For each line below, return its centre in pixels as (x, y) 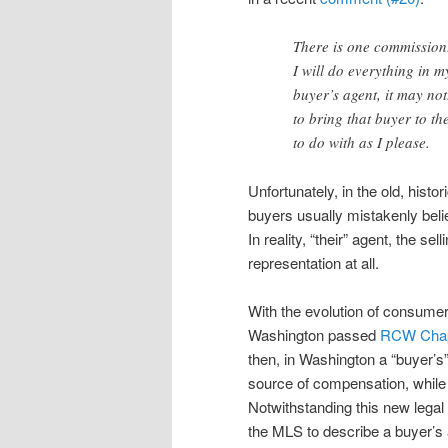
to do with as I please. (361, 142)
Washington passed (314, 335)
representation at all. (313, 262)
